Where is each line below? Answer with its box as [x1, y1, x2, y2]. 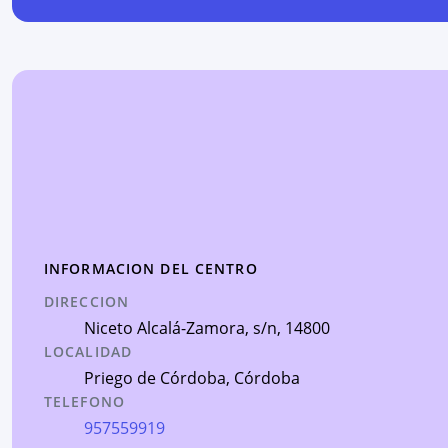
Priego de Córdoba [84, 367, 226, 389]
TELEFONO [44, 392, 125, 411]
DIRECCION [44, 292, 130, 311]
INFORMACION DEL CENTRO [44, 259, 258, 278]
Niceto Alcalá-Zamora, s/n [84, 317, 277, 339]
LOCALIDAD [44, 342, 133, 361]
